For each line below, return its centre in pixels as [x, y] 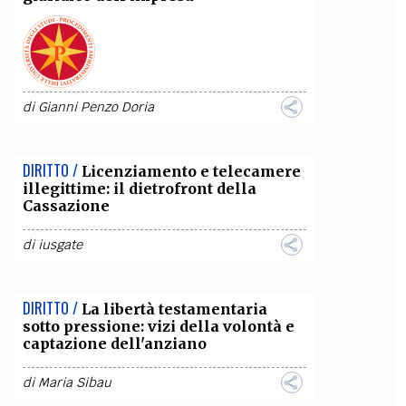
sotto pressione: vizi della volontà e [158, 326]
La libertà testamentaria [174, 309]
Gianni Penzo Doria [96, 107]
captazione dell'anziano [114, 343]
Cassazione [66, 206]
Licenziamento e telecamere [191, 171]
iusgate [60, 245]
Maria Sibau [74, 382]
